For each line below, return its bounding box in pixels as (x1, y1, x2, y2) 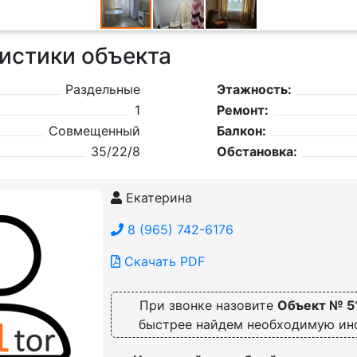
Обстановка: (216, 143, 297, 159)
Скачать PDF (120, 253, 205, 269)
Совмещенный (48, 123, 140, 139)
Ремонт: (216, 102, 269, 118)
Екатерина (121, 190, 192, 206)
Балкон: (216, 123, 266, 139)
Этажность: (216, 81, 292, 97)
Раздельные (65, 81, 140, 97)
